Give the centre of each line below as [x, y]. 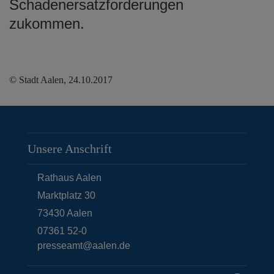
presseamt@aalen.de [84, 245]
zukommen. [49, 23]
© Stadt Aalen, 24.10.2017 [61, 80]
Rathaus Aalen [69, 177]
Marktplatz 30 [66, 195]
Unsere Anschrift [70, 148]
